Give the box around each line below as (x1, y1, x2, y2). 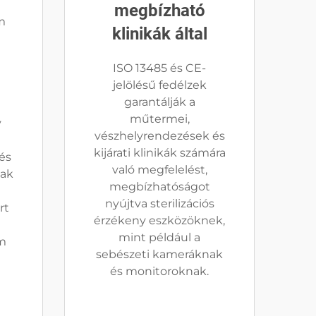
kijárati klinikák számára (93, 146, 226, 159)
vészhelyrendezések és (94, 129, 225, 142)
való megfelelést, (111, 163, 207, 176)
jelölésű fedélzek (112, 78, 207, 92)
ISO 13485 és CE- (113, 61, 206, 75)
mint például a (119, 231, 200, 244)
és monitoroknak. (110, 265, 209, 278)
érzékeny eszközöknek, (94, 214, 225, 227)
